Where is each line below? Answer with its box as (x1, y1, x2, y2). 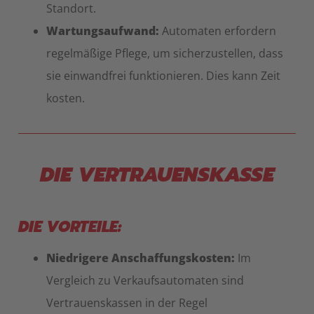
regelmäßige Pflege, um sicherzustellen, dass (46, 46, 283, 62)
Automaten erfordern (159, 23, 276, 39)
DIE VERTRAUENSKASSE (40, 160, 274, 191)
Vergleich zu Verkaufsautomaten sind (46, 273, 244, 289)
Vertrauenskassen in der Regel (46, 295, 207, 311)
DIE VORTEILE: (18, 215, 121, 239)
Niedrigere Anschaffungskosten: (46, 250, 235, 266)
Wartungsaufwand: (46, 23, 159, 39)
